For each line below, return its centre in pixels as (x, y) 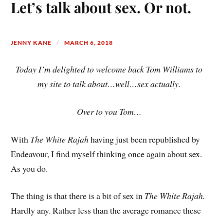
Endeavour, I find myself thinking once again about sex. (107, 154)
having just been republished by (145, 139)
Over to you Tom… (109, 111)
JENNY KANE (31, 42)
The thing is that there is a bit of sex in (78, 196)
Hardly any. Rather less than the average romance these (106, 210)
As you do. (29, 168)
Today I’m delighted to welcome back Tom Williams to (109, 69)
